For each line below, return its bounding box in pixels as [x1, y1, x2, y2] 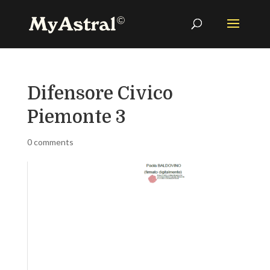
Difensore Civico [27, 83, 173, 104]
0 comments [27, 137, 74, 147]
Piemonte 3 [27, 107, 126, 127]
